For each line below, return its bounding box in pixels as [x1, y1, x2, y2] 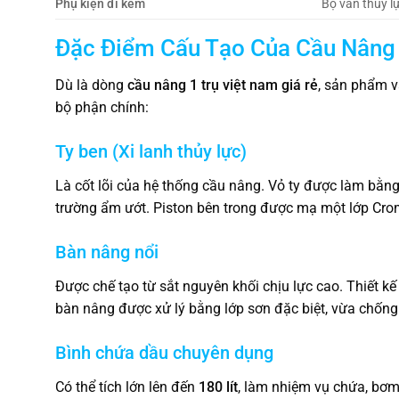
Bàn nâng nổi [55, 241, 159, 264]
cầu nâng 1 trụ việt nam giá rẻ [127, 77, 318, 94]
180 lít [199, 378, 238, 395]
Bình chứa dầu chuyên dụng [55, 341, 273, 363]
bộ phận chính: [55, 99, 149, 117]
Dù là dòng [55, 77, 127, 94]
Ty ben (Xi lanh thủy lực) [55, 141, 247, 163]
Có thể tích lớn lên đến [55, 378, 199, 395]
